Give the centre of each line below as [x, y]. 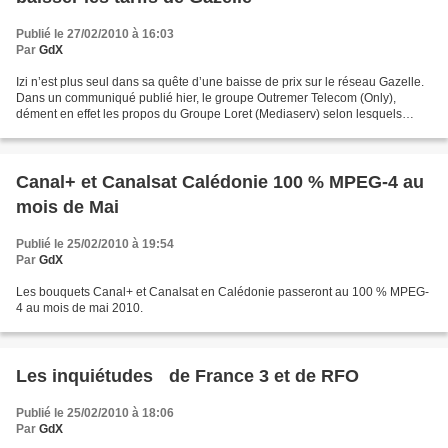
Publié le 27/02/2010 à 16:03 [95, 34]
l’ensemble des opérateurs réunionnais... [127, 130]
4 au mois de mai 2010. [79, 308]
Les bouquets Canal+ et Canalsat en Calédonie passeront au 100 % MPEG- [222, 292]
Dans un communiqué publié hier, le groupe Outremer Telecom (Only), [206, 98]
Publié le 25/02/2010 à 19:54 [95, 244]
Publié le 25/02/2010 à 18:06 [95, 413]
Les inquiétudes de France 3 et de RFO [187, 376]
